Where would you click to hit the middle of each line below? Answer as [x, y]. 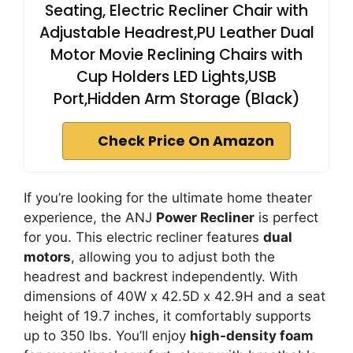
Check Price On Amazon [186, 141]
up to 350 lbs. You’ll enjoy [107, 336]
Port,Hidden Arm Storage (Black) [176, 99]
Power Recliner [205, 217]
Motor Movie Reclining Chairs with [176, 55]
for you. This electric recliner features [143, 237]
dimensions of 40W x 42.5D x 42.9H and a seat [175, 296]
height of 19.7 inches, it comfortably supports [167, 316]
